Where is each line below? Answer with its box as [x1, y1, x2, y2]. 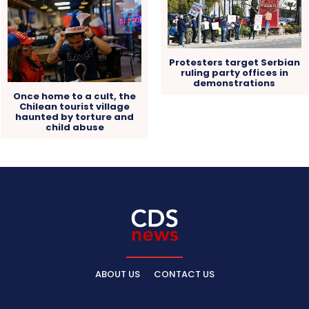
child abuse [45, 121, 104, 134]
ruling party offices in [180, 66, 288, 80]
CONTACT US [153, 268, 215, 281]
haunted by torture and [15, 110, 134, 124]
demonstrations [193, 77, 276, 90]
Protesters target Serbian [168, 56, 300, 70]
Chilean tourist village [19, 100, 130, 114]
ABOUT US [94, 268, 140, 281]
